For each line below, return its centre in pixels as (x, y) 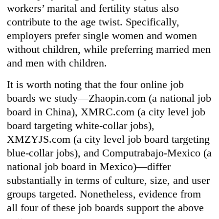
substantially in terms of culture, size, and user (109, 180)
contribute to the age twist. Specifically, (93, 22)
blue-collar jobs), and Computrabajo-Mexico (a (109, 153)
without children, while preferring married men (109, 49)
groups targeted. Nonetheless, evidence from (104, 194)
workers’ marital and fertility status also (93, 8)
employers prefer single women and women (102, 36)
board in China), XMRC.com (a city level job (106, 112)
